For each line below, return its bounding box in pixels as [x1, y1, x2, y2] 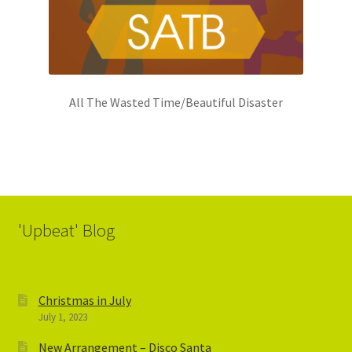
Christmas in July [38, 291, 131, 308]
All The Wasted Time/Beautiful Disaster [69, 93, 283, 110]
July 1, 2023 [38, 310, 87, 324]
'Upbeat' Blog [17, 219, 115, 242]
